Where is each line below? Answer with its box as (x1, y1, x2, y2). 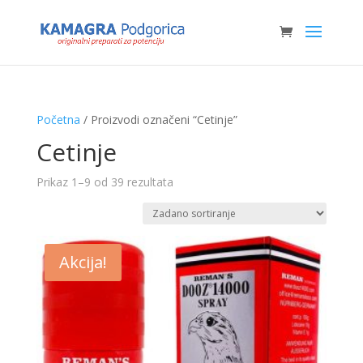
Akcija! (58, 251, 107, 273)
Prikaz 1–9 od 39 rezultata (36, 174, 173, 190)
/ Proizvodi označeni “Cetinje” (79, 112, 237, 127)
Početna (36, 112, 80, 127)
